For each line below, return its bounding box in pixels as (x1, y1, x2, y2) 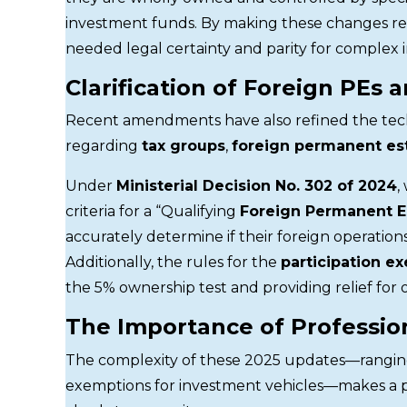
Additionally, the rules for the (65, 253, 281, 272)
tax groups (142, 137, 225, 155)
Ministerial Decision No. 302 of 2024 (116, 177, 397, 195)
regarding (65, 137, 142, 155)
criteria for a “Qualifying (65, 203, 240, 221)
